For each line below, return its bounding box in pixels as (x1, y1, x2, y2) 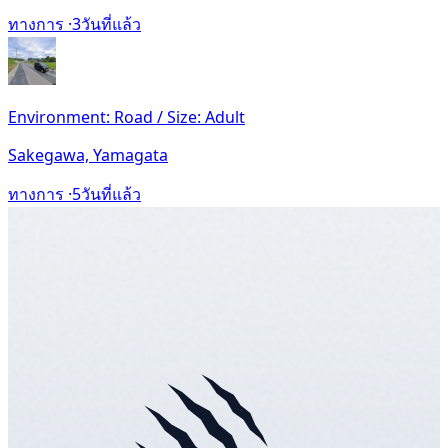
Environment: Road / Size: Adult (8, 105, 245, 128)
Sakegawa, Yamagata (8, 143, 168, 166)
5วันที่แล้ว (72, 182, 141, 205)
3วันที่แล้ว (72, 12, 141, 35)
